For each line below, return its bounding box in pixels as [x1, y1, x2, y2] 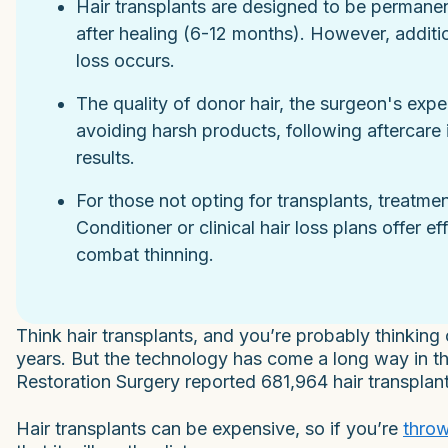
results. [76, 146, 135, 168]
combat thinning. [76, 243, 214, 265]
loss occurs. [76, 49, 175, 71]
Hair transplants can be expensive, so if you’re [16, 417, 403, 439]
